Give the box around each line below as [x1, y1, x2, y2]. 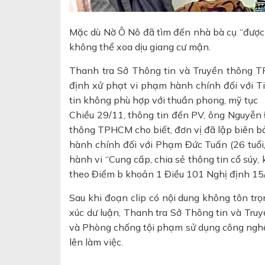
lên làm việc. [69, 236, 123, 248]
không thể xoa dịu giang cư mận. [69, 41, 211, 53]
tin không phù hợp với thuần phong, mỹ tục [69, 94, 258, 106]
